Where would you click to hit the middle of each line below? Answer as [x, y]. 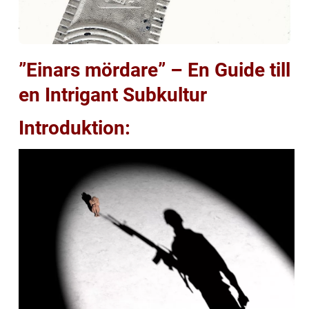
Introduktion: [74, 128]
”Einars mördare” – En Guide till [154, 70]
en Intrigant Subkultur [113, 95]
